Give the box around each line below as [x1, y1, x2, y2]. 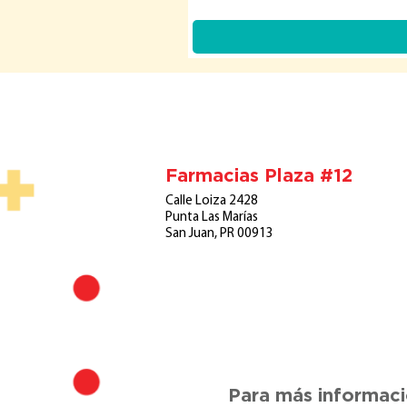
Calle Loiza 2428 [165, 194, 258, 208]
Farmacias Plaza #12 [165, 164, 352, 184]
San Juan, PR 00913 [165, 226, 273, 241]
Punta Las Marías [165, 210, 258, 224]
